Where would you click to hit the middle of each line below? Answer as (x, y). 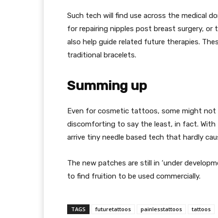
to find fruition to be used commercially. (134, 176)
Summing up (107, 86)
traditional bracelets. (102, 55)
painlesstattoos (161, 209)
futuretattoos (113, 209)
